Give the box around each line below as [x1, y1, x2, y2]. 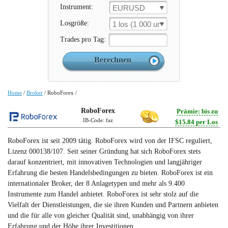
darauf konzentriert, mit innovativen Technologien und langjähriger [8, 158, 202, 166]
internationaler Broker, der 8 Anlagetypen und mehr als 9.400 [8, 180, 185, 187]
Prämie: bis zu [177, 107, 218, 115]
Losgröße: [60, 19, 89, 27]
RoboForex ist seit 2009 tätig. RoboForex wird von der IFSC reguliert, [8, 137, 212, 145]
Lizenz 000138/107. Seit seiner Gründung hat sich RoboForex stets [8, 148, 201, 155]
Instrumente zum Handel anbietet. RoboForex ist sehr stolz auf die [8, 190, 198, 198]
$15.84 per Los [175, 118, 218, 126]
